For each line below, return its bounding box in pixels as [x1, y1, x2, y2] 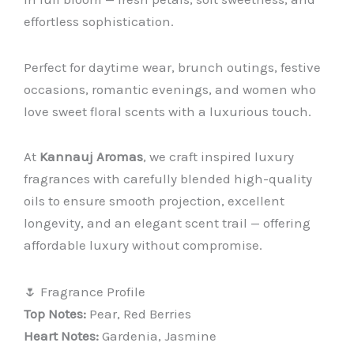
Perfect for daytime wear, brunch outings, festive [24, 58, 321, 75]
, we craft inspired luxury [143, 149, 294, 165]
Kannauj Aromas [40, 149, 143, 165]
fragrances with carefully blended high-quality [24, 171, 312, 187]
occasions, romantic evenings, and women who [24, 81, 316, 97]
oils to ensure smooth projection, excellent [24, 193, 284, 209]
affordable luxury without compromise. [24, 237, 262, 254]
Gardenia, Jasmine [99, 328, 217, 345]
